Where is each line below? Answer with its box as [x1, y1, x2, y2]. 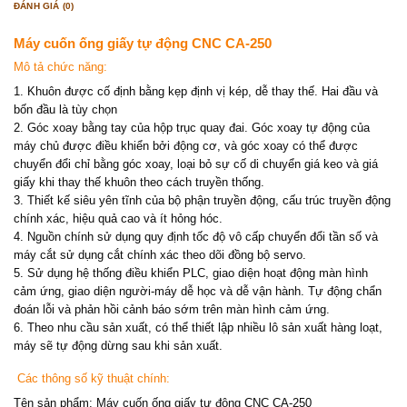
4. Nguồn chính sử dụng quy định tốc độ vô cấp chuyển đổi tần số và [14, 229, 378, 243]
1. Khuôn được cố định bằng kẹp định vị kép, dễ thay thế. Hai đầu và [14, 84, 378, 98]
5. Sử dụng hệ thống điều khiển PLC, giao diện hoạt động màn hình [14, 265, 368, 280]
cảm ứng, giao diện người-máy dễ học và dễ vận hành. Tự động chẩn [14, 283, 382, 298]
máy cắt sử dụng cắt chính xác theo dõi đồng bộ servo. [14, 247, 306, 262]
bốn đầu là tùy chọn [14, 102, 117, 116]
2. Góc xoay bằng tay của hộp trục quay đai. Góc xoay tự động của [14, 120, 370, 134]
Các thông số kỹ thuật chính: [14, 372, 170, 386]
